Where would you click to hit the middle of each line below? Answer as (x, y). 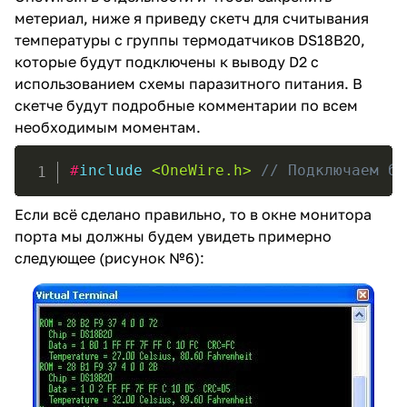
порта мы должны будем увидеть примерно (173, 237)
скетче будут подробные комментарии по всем (186, 106)
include (110, 171)
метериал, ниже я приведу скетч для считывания (192, 19)
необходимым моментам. (108, 128)
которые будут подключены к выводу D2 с (167, 62)
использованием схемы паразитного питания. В (189, 84)
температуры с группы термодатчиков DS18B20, (190, 40)
